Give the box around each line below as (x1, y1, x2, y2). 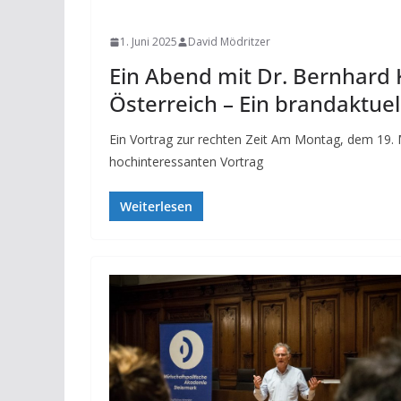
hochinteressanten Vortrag (109, 153, 263, 171)
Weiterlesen (120, 198, 192, 216)
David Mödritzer (188, 34, 270, 50)
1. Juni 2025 (120, 34, 177, 50)
